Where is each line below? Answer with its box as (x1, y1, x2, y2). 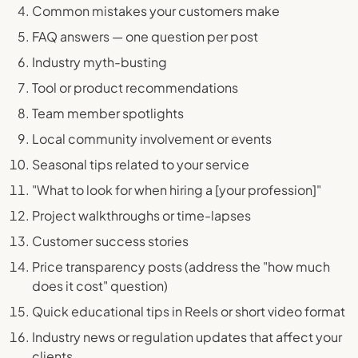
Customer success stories (32, 233, 189, 249)
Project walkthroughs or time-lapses (32, 207, 251, 224)
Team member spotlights (32, 105, 184, 121)
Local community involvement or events (32, 130, 272, 147)
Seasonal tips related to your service (32, 156, 249, 173)
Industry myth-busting (32, 54, 167, 70)
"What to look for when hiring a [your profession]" (32, 181, 321, 198)
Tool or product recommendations (32, 79, 238, 96)
